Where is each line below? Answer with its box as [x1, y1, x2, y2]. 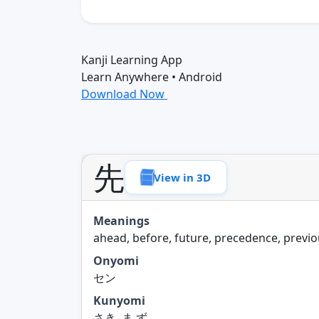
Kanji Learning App [81, 51, 182, 68]
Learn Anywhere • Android [81, 68, 222, 85]
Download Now [81, 85, 167, 102]
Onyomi [93, 252, 139, 268]
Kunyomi [93, 292, 145, 308]
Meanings [93, 212, 150, 229]
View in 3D [154, 169, 211, 184]
